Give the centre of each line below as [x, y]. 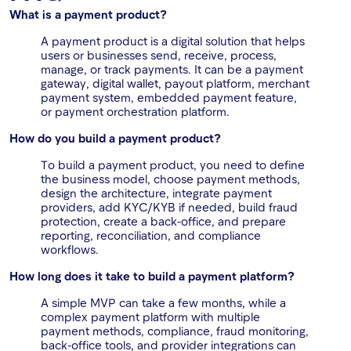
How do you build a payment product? [115, 138]
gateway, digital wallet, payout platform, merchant [175, 83]
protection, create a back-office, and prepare [163, 221]
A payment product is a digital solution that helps [173, 41]
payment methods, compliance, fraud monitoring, [175, 331]
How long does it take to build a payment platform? [152, 276]
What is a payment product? [88, 14]
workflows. [70, 250]
